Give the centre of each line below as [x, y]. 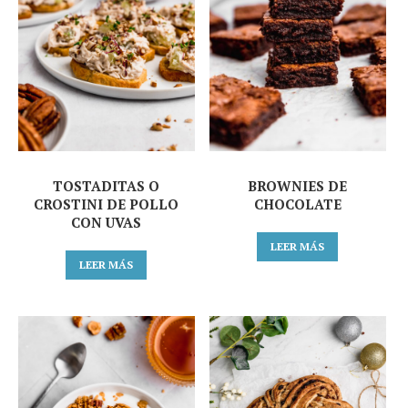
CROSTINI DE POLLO [107, 204]
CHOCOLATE [297, 204]
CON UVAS [107, 223]
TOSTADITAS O [107, 186]
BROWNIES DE [298, 186]
